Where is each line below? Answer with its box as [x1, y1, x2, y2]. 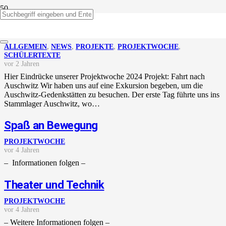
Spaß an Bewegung [4, 119, 98, 132]
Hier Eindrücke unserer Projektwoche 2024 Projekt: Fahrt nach [4, 72, 205, 81]
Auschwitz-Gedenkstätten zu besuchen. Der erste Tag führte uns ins [4, 90, 219, 99]
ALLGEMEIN [4, 42, 47, 50]
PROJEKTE [76, 42, 114, 50]
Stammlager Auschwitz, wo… [4, 99, 100, 108]
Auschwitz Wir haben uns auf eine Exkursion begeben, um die [4, 81, 203, 90]
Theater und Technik [4, 178, 104, 191]
